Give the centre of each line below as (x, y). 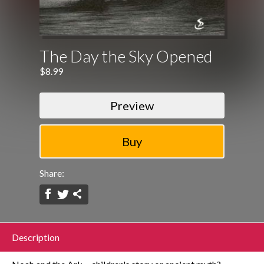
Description (36, 237)
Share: (52, 173)
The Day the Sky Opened (126, 56)
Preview (132, 105)
